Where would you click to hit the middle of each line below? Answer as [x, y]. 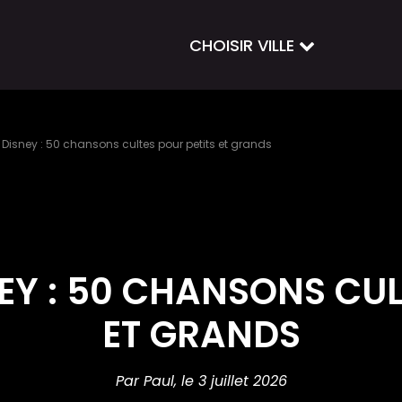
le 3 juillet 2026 [234, 381]
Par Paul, [148, 381]
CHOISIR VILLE [244, 45]
